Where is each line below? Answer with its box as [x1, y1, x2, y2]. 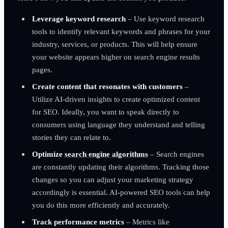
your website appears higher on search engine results [32, 52, 200, 61]
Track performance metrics [32, 217, 124, 226]
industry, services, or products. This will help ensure [32, 39, 197, 48]
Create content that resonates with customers [32, 81, 183, 91]
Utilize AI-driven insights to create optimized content [32, 94, 200, 103]
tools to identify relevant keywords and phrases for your [32, 26, 210, 36]
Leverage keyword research [32, 14, 126, 23]
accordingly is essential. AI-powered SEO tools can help [32, 187, 210, 196]
